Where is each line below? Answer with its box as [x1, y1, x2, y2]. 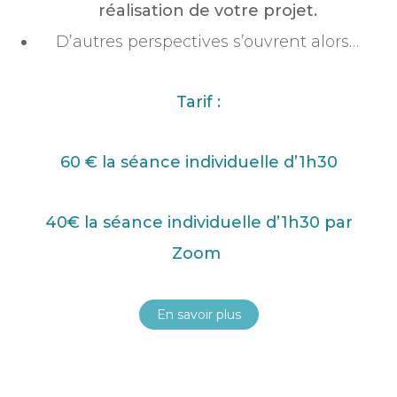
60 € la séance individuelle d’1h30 [59, 152, 338, 173]
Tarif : [176, 92, 221, 113]
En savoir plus [156, 307, 241, 323]
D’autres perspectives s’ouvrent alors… [56, 32, 359, 52]
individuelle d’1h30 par [162, 213, 353, 233]
